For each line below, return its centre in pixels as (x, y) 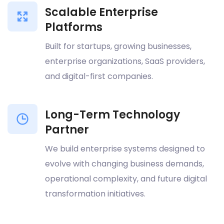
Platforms (74, 27)
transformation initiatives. (95, 194)
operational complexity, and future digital (126, 179)
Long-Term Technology (112, 115)
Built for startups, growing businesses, (118, 46)
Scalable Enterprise (101, 12)
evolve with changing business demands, (124, 164)
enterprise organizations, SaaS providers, (125, 61)
